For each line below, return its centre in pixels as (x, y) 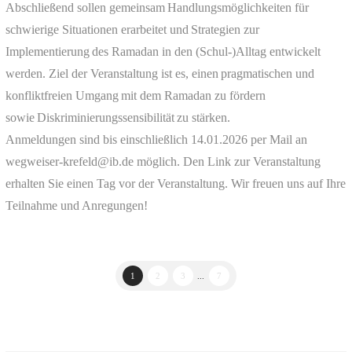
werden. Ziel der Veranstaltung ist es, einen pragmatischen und (159, 73)
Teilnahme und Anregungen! (76, 205)
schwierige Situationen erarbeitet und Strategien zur (132, 29)
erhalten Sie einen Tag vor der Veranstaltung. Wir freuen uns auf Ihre (175, 183)
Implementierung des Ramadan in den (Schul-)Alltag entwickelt (163, 51)
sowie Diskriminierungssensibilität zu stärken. (117, 117)
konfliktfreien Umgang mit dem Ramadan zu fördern (135, 95)
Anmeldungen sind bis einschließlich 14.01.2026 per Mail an (156, 139)
